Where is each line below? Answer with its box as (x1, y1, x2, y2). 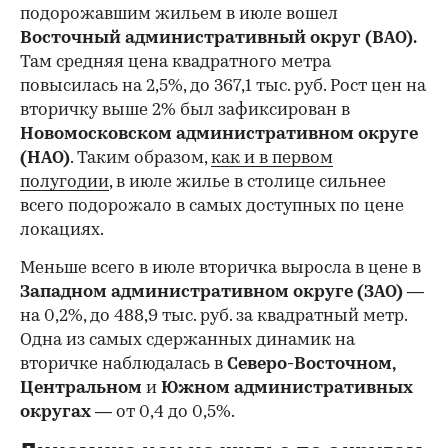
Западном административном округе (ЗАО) (20, 284, 403, 301)
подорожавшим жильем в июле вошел (20, 6, 338, 23)
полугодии (20, 174, 109, 191)
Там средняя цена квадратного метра (20, 54, 331, 71)
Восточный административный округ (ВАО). (20, 30, 416, 47)
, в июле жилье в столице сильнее (109, 174, 386, 191)
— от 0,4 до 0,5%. (95, 404, 235, 421)
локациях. (20, 222, 104, 239)
